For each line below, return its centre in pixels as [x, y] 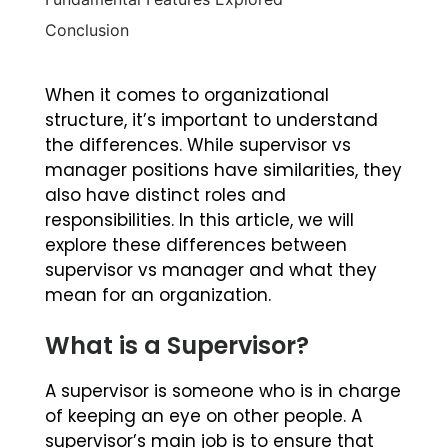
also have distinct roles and [165, 195]
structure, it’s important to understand [211, 120]
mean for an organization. [158, 295]
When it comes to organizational [187, 95]
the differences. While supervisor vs [198, 145]
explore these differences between [196, 245]
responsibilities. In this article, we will [199, 220]
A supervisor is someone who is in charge [223, 391]
